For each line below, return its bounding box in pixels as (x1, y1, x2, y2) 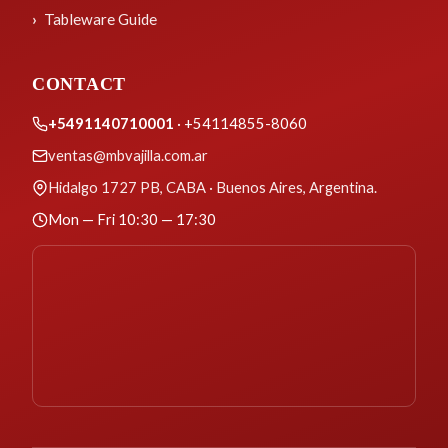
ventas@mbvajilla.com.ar (48, 146, 208, 165)
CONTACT (32, 74, 127, 95)
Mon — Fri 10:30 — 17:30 (48, 210, 216, 229)
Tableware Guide (44, 10, 157, 29)
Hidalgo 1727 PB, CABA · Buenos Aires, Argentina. (48, 178, 377, 197)
